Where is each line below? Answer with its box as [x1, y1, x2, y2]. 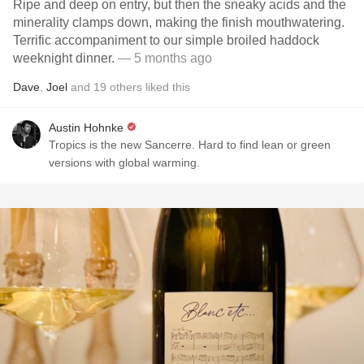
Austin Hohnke [49, 121, 123, 134]
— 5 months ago [115, 51, 212, 65]
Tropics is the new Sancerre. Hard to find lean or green [49, 138, 331, 151]
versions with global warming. [49, 156, 200, 169]
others [110, 80, 142, 93]
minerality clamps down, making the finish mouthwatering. [13, 15, 344, 29]
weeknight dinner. [13, 51, 115, 65]
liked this [142, 80, 190, 93]
